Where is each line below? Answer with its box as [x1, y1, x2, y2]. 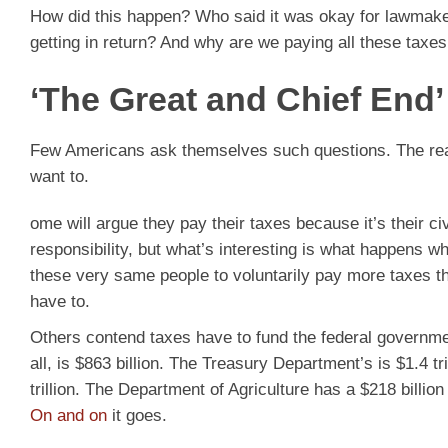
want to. [30, 166, 89, 186]
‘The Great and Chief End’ [30, 80, 444, 118]
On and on [30, 406, 107, 426]
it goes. [107, 406, 167, 426]
